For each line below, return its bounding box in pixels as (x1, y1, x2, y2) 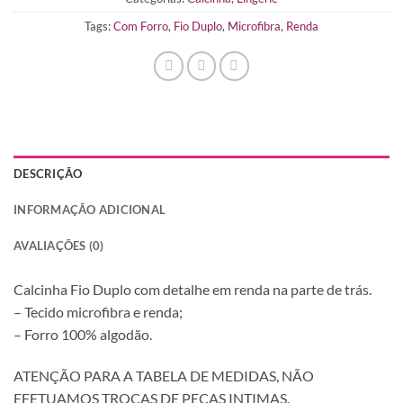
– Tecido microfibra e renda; (13, 302, 183, 320)
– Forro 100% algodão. (13, 325, 152, 343)
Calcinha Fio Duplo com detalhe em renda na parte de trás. (13, 280, 372, 298)
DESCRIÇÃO (13, 166, 83, 181)
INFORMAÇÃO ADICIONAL (13, 201, 166, 217)
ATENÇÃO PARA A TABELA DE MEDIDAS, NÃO (13, 366, 314, 384)
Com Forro (113, 18, 168, 33)
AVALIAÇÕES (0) (13, 237, 104, 253)
